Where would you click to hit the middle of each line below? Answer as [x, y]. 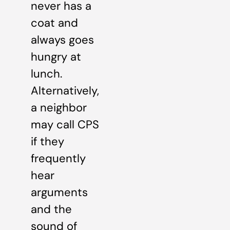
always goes [62, 40]
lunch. [46, 74]
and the [51, 209]
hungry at [56, 57]
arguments [59, 193]
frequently [58, 159]
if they [47, 142]
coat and [54, 23]
